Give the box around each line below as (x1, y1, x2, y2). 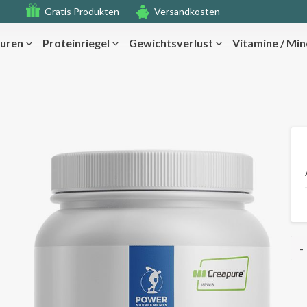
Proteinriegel (42, 36, 112, 50)
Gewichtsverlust (129, 36, 215, 50)
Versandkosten (154, 5, 220, 18)
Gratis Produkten (45, 5, 119, 18)
